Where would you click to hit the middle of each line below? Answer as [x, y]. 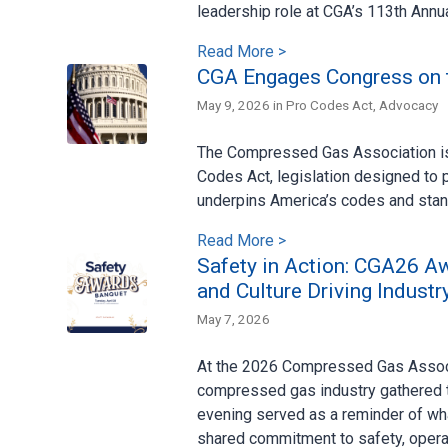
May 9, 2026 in [241, 104]
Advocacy [408, 104]
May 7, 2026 [233, 318]
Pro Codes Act [329, 104]
